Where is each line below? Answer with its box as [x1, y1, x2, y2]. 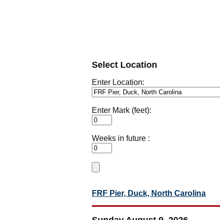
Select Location [92, 59, 157, 70]
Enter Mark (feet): [92, 106, 151, 114]
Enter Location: [92, 78, 144, 86]
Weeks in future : [92, 134, 150, 142]
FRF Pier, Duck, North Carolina [92, 189, 206, 197]
